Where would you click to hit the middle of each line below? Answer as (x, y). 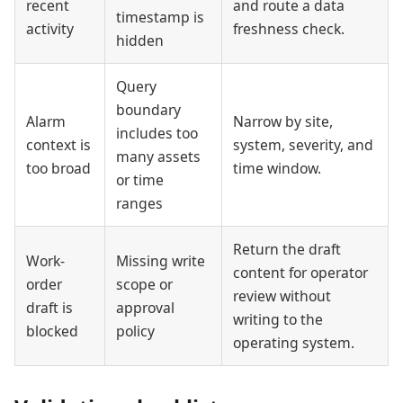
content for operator (300, 273)
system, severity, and (303, 145)
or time (140, 180)
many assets (158, 157)
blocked (52, 331)
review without (282, 296)
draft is (49, 308)
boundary (148, 110)
